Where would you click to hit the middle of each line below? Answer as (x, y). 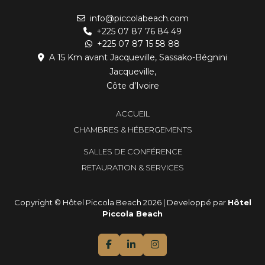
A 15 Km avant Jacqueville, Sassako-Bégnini (137, 58)
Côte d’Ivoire (132, 86)
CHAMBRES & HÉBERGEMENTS (132, 130)
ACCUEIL (132, 114)
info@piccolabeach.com (138, 19)
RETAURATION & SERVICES (132, 168)
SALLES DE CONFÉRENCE (132, 152)
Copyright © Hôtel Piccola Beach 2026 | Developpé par (121, 203)
